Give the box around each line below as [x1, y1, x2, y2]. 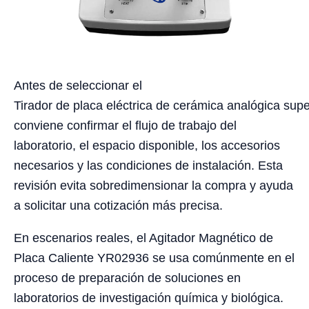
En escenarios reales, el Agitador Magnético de [14, 231, 273, 246]
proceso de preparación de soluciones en [14, 271, 241, 286]
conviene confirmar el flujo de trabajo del [14, 119, 237, 133]
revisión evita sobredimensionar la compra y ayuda [14, 179, 293, 193]
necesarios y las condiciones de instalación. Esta [14, 159, 283, 173]
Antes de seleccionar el [14, 79, 142, 93]
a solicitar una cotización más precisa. [14, 199, 223, 213]
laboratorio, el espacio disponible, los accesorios [14, 139, 280, 153]
